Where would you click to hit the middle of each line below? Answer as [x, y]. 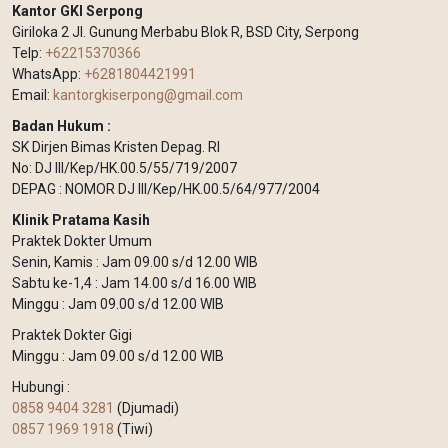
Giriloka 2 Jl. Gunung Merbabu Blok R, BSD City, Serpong [185, 32]
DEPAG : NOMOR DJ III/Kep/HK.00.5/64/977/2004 [166, 189]
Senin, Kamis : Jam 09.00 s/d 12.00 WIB [135, 262]
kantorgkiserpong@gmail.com [148, 95]
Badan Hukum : [61, 126]
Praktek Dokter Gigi [72, 335]
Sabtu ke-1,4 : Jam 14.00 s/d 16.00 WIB [134, 283]
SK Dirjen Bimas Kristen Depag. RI [116, 147]
